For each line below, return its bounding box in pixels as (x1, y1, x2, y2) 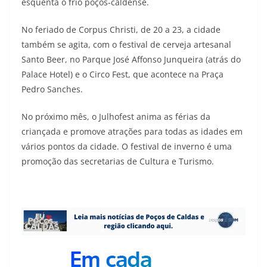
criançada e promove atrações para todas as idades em (21, 126, 243, 138)
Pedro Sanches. (21, 83, 83, 95)
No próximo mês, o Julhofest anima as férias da (21, 111, 210, 123)
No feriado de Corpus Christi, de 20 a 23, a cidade (21, 24, 221, 36)
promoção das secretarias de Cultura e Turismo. (21, 156, 214, 167)
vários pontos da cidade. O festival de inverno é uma (21, 141, 232, 153)
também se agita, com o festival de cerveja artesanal (21, 39, 231, 51)
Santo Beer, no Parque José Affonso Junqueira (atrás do (21, 54, 241, 66)
